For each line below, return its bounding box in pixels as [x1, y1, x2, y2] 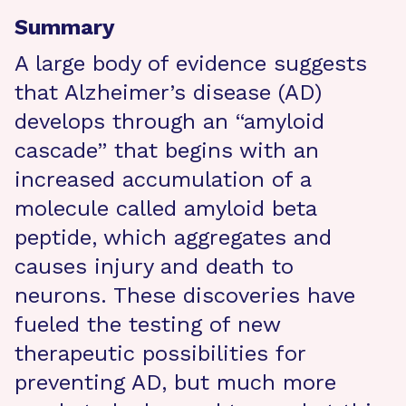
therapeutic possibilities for [14, 341, 305, 366]
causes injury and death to [14, 254, 294, 279]
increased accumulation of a [14, 167, 311, 192]
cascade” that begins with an [14, 138, 319, 163]
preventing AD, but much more [14, 370, 336, 395]
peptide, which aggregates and [14, 225, 332, 250]
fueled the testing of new [14, 312, 280, 337]
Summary [14, 14, 115, 40]
